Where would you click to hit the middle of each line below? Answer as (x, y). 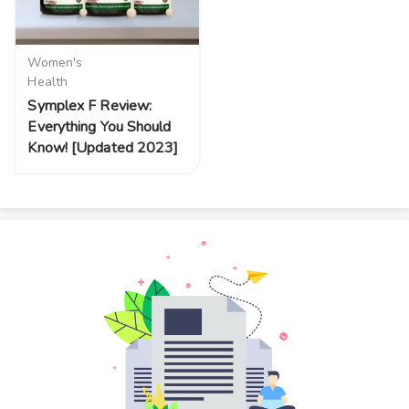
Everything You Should (100, 126)
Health (48, 81)
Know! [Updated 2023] (103, 147)
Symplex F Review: (90, 105)
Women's (55, 62)
